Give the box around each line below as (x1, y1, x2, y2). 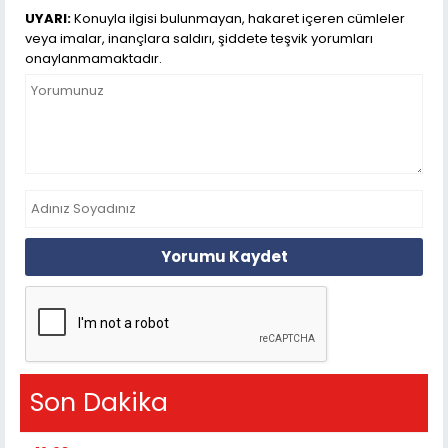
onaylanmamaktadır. (25, 49, 162, 69)
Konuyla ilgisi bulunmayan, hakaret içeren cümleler (71, 9, 405, 29)
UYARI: (25, 9, 71, 29)
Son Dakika (30, 385, 168, 421)
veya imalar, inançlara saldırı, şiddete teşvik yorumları (25, 29, 373, 49)
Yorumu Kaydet (160, 247, 288, 269)
